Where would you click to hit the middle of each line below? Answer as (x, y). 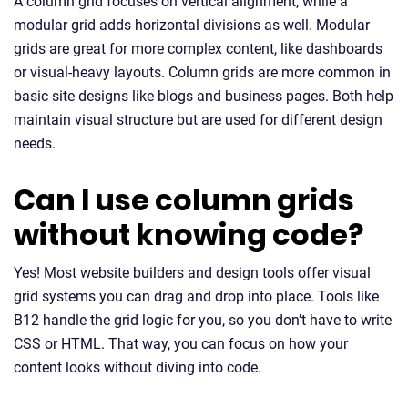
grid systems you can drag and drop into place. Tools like (196, 296)
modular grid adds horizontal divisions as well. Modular (192, 25)
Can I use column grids (184, 200)
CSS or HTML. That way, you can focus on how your (181, 344)
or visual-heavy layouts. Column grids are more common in (202, 72)
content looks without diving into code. (138, 367)
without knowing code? (189, 235)
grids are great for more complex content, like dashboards (198, 49)
